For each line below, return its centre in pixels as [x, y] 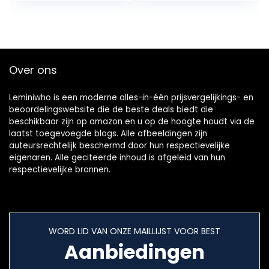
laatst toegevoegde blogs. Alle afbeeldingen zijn [108, 134]
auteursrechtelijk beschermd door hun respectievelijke [119, 146]
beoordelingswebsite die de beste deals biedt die [111, 110]
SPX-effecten [178, 10]
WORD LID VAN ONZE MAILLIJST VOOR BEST [134, 231]
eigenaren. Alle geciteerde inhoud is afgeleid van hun [117, 158]
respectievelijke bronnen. [60, 170]
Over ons [33, 70]
